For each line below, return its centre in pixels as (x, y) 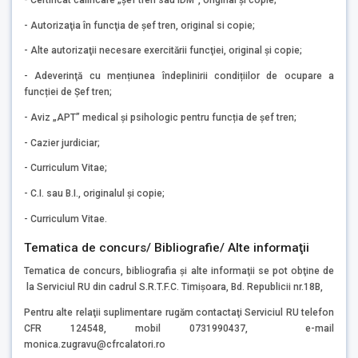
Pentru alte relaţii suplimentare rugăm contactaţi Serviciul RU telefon (179, 312)
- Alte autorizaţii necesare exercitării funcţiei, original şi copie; (163, 51)
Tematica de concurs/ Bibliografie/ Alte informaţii (167, 248)
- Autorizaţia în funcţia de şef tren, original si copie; (139, 25)
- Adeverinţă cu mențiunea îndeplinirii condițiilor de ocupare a (179, 76)
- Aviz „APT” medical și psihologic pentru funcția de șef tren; (160, 117)
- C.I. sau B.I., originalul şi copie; (94, 194)
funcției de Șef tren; (68, 92)
